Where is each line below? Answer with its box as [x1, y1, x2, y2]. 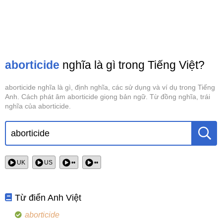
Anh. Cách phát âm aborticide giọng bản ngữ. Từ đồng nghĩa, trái [5, 93, 210, 101]
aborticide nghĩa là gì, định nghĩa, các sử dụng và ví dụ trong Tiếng [5, 83, 215, 91]
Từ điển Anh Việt [15, 193, 82, 203]
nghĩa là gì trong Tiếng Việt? [59, 58, 205, 71]
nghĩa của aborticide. [5, 102, 71, 110]
